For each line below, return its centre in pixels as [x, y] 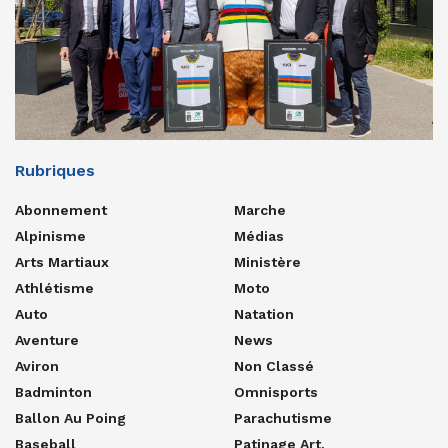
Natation [264, 313]
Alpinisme [50, 235]
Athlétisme [54, 287]
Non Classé [274, 365]
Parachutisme [283, 417]
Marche [260, 209]
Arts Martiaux [62, 261]
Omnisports [276, 391]
